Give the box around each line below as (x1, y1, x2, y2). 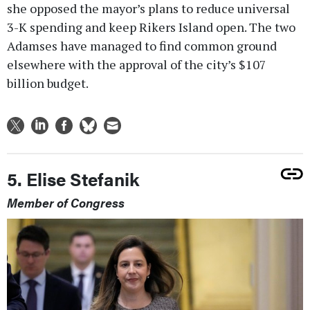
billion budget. (7, 74, 89, 91)
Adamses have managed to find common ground (7, 37, 277, 54)
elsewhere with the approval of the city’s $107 (7, 55, 266, 73)
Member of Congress (7, 193, 125, 211)
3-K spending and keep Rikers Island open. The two (7, 18, 295, 35)
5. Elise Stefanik (7, 165, 139, 192)
